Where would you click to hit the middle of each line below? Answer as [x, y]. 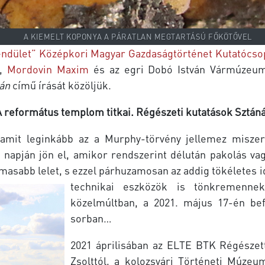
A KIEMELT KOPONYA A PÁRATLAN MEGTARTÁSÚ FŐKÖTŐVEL [138, 37]
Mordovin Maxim [48, 69]
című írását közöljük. [61, 85]
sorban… [91, 218]
